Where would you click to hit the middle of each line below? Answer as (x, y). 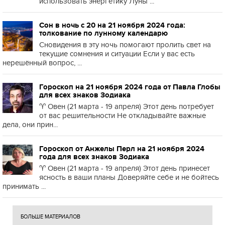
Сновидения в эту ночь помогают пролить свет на (125, 45)
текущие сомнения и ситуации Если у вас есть (117, 54)
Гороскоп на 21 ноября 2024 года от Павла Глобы (130, 87)
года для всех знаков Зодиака (94, 157)
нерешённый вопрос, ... (42, 63)
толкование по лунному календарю (103, 33)
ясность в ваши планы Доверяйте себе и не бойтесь (129, 177)
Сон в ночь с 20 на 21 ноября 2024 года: (112, 25)
